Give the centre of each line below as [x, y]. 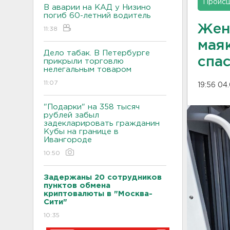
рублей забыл [71, 115]
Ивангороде [68, 140]
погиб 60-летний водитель [97, 15]
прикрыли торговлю [84, 61]
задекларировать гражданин [102, 123]
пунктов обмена [77, 185]
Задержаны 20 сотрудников [103, 177]
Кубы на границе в [81, 131]
